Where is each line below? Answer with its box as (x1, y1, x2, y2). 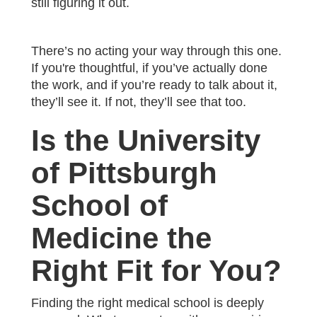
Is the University (31, 123, 260, 157)
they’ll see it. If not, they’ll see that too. (31, 94, 246, 109)
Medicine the (31, 221, 212, 255)
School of (31, 188, 168, 222)
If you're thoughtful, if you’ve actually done (31, 60, 267, 75)
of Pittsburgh (31, 156, 217, 190)
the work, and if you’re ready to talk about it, (31, 77, 277, 92)
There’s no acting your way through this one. (31, 43, 282, 58)
